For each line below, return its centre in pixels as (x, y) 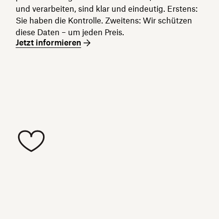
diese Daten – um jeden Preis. (70, 32)
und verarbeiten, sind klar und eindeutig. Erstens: (107, 9)
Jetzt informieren (48, 43)
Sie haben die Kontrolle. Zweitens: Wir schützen (104, 21)
